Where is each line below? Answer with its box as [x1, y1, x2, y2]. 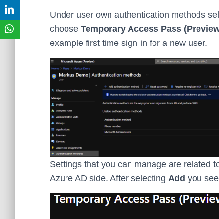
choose [50, 23, 81, 34]
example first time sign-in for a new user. [50, 38, 207, 48]
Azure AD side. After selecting [50, 173, 168, 183]
